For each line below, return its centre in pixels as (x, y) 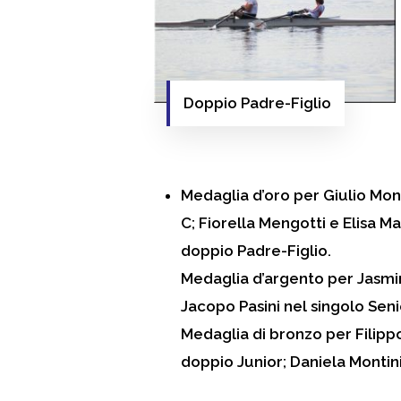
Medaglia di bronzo (252, 334)
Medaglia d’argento (252, 278)
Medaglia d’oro (235, 195)
